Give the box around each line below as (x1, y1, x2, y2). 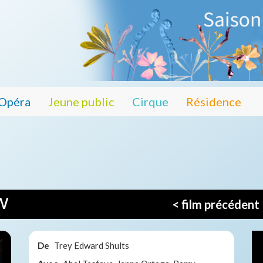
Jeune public (48, 94, 114, 109)
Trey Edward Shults (54, 240, 129, 251)
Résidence (186, 94, 241, 109)
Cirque (132, 94, 168, 109)
